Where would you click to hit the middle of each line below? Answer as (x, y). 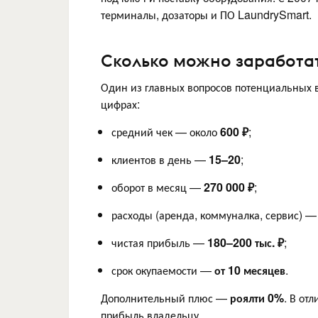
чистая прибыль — (159, 242)
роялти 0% (257, 297)
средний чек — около (166, 131)
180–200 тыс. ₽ (246, 242)
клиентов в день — (160, 159)
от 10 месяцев (250, 270)
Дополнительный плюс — (165, 297)
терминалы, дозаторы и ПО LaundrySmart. (206, 15)
